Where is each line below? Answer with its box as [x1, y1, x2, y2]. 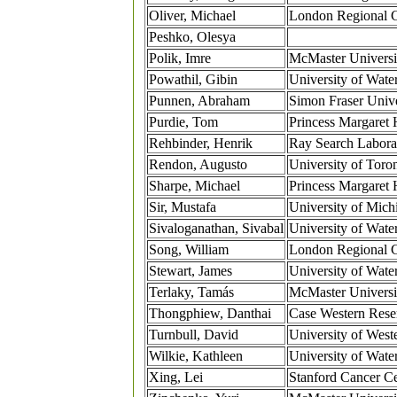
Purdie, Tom [149, 114, 218, 130]
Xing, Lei [149, 370, 203, 385]
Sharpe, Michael [149, 178, 240, 194]
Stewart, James [149, 263, 232, 279]
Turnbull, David [149, 327, 238, 343]
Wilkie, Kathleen [149, 348, 243, 364]
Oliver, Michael [149, 8, 236, 24]
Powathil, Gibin [149, 72, 237, 88]
